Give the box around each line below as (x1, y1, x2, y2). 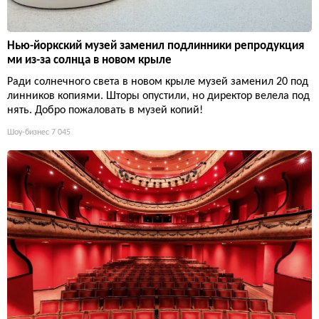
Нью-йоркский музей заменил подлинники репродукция (7, 39, 304, 52)
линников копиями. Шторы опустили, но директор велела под (7, 90, 310, 102)
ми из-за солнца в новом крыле (7, 53, 172, 66)
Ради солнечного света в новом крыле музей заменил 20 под (7, 75, 308, 88)
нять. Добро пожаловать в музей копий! (7, 104, 203, 116)
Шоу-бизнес (7, 127, 49, 137)
